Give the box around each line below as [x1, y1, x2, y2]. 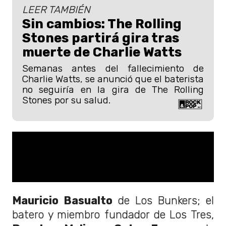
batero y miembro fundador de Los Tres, [12, 208, 214, 221]
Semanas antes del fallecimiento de [22, 62, 204, 74]
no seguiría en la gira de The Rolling [22, 83, 204, 95]
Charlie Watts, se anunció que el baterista [22, 73, 204, 85]
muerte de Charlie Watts [22, 44, 182, 60]
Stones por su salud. [22, 94, 110, 106]
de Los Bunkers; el [112, 194, 214, 207]
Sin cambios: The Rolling [22, 16, 182, 31]
